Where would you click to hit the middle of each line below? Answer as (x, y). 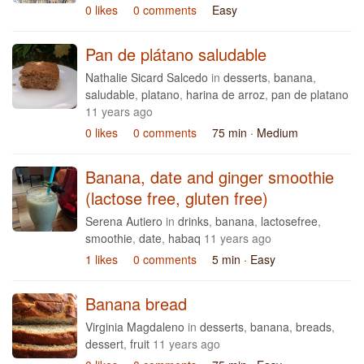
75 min (231, 132)
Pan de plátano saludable (176, 54)
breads (314, 327)
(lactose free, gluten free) (177, 198)
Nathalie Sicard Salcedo (147, 77)
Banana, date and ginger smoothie (210, 177)
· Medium (274, 132)
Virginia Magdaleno (135, 327)
